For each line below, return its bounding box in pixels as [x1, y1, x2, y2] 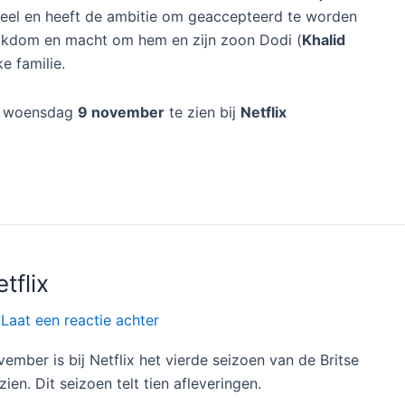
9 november [78, 102, 165, 121]
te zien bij [165, 102, 240, 121]
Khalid [302, 30, 345, 49]
